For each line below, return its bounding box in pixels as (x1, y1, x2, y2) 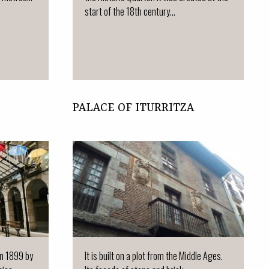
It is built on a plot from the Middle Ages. (85, 248, 223, 263)
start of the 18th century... (85, 4, 175, 19)
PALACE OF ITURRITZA (73, 101, 194, 115)
